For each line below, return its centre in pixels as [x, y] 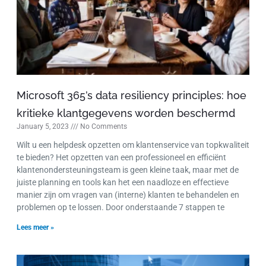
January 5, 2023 [44, 127]
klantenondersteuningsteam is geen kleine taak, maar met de [128, 170]
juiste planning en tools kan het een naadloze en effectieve [123, 183]
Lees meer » [35, 228]
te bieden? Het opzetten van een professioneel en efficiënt [121, 158]
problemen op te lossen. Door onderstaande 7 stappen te [121, 208]
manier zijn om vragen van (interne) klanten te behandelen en [128, 195]
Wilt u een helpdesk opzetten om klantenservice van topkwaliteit [133, 145]
